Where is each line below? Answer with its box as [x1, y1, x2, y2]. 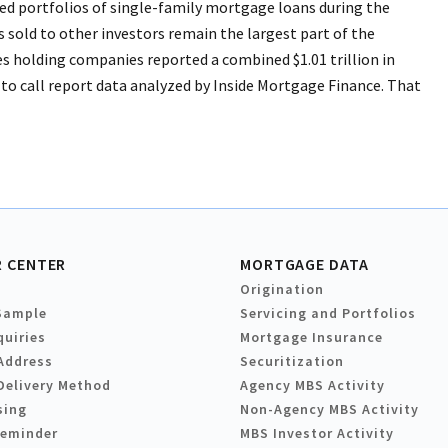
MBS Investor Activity [240, 424, 394, 443]
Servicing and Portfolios [240, 304, 416, 323]
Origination [240, 280, 324, 299]
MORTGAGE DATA [240, 254, 369, 275]
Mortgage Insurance [240, 328, 383, 347]
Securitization [240, 352, 344, 371]
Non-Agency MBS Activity [240, 400, 419, 419]
